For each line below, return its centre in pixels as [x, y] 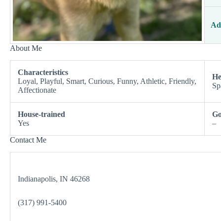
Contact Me [28, 140]
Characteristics [43, 72]
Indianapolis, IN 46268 [54, 179]
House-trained [41, 114]
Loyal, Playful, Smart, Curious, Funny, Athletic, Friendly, [107, 81]
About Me [26, 48]
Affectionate [37, 90]
